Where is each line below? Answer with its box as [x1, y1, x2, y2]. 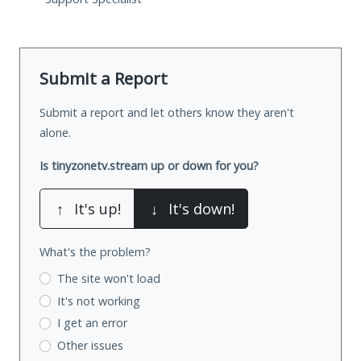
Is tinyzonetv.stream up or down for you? [39, 157, 259, 173]
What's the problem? [39, 243, 151, 259]
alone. [39, 124, 71, 140]
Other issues [56, 338, 123, 354]
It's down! [168, 198, 234, 218]
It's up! [74, 198, 121, 218]
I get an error [56, 315, 127, 331]
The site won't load [56, 270, 160, 286]
